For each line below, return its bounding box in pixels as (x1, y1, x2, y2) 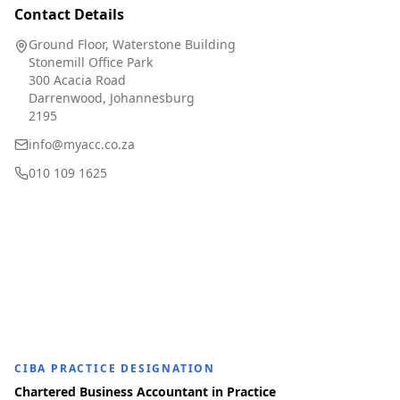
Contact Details (14, 4, 124, 24)
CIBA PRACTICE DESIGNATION (14, 361, 215, 376)
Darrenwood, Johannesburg (29, 89, 195, 106)
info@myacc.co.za (29, 136, 135, 153)
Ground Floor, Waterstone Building (29, 36, 236, 53)
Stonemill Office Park (29, 54, 153, 71)
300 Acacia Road (29, 71, 126, 88)
